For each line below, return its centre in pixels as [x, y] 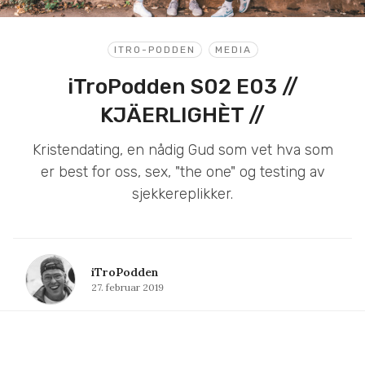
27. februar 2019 [128, 287]
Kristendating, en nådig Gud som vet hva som [182, 150]
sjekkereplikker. [182, 193]
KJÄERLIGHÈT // [182, 115]
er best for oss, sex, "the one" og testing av [182, 172]
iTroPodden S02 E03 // [182, 86]
